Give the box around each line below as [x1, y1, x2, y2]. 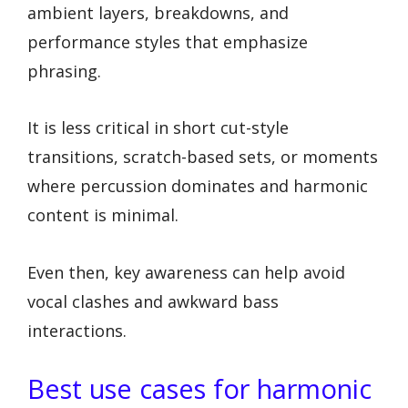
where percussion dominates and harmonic [27, 175, 368, 198]
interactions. [27, 319, 127, 342]
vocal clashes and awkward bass [27, 290, 279, 312]
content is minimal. [27, 204, 178, 227]
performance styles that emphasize [27, 30, 308, 53]
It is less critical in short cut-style [27, 117, 289, 139]
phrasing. [27, 59, 101, 82]
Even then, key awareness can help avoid [27, 260, 345, 283]
